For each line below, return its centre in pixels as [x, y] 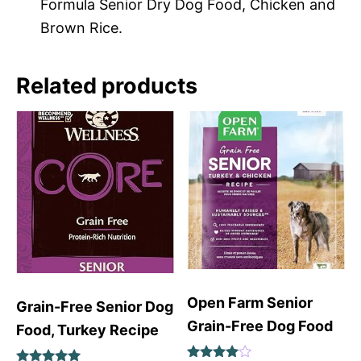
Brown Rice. [81, 28]
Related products [107, 86]
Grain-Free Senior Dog [95, 306]
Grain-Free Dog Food [260, 326]
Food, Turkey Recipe [87, 330]
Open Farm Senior [250, 303]
